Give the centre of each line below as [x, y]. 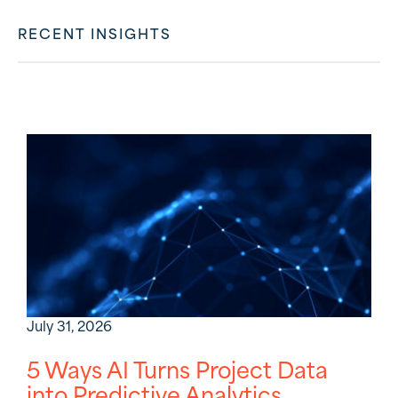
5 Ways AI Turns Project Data [177, 372]
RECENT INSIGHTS [95, 36]
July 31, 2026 [69, 327]
